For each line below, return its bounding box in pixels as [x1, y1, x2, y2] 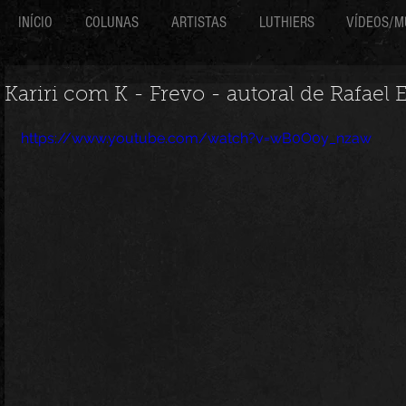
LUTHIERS [259, 14, 314, 31]
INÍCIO [18, 14, 53, 31]
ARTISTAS [171, 14, 227, 31]
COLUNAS [85, 14, 139, 31]
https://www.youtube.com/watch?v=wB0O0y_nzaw [21, 130, 372, 147]
